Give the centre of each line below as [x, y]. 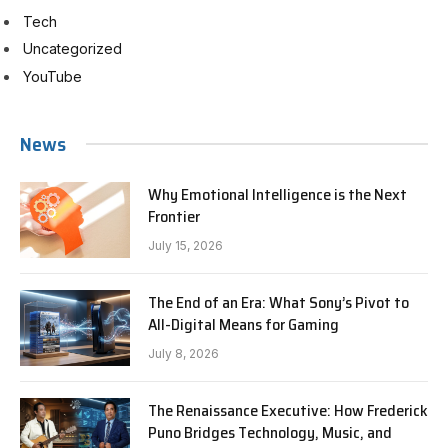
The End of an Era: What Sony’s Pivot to [278, 302]
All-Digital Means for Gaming [243, 324]
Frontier [174, 216]
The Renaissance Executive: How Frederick [288, 410]
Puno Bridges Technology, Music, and [270, 432]
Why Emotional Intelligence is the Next [277, 194]
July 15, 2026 [185, 245]
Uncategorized [72, 49]
